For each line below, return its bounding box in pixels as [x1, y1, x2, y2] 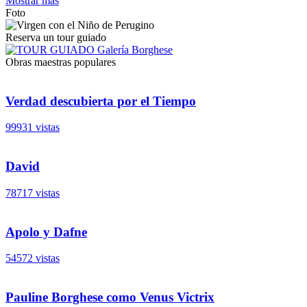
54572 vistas [5, 252, 60, 265]
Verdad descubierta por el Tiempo [5, 93, 196, 108]
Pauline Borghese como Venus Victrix [5, 289, 214, 304]
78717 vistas [5, 186, 60, 199]
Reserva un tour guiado [5, 31, 106, 43]
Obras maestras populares [5, 56, 116, 68]
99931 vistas [5, 121, 60, 134]
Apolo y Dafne [5, 224, 87, 239]
